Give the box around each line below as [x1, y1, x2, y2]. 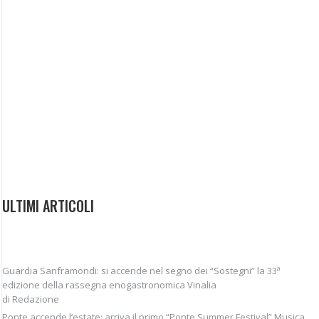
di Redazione [2, 293, 59, 305]
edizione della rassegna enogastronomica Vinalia [2, 278, 216, 291]
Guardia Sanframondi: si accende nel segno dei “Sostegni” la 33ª [2, 264, 281, 277]
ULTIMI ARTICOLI [2, 195, 94, 216]
